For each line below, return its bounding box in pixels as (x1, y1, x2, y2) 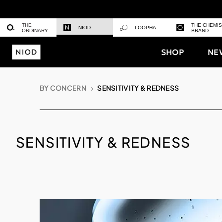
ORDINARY (22, 27, 48, 33)
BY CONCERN (40, 83, 88, 92)
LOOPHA (135, 25, 156, 30)
